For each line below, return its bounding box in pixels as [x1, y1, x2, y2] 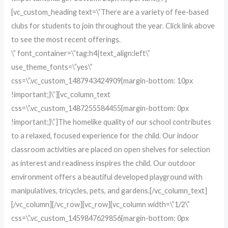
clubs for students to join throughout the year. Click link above [11, 21, 215, 30]
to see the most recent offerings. [11, 35, 121, 44]
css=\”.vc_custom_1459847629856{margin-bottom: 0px [11, 213, 189, 222]
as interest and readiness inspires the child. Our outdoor [11, 158, 196, 167]
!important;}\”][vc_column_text [11, 90, 111, 99]
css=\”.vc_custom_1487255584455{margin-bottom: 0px [11, 103, 189, 112]
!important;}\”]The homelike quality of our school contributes [11, 117, 212, 126]
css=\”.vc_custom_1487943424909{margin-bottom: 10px [11, 76, 193, 85]
